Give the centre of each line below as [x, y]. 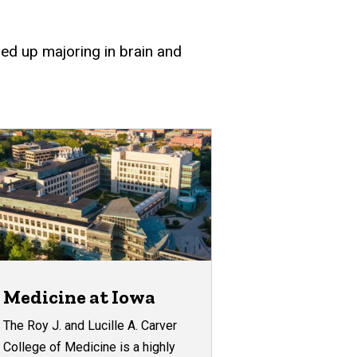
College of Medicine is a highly [90, 347]
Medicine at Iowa [80, 296]
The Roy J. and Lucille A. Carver [90, 325]
